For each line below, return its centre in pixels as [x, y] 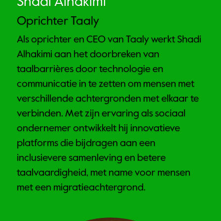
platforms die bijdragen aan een [86, 144]
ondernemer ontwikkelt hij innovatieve [98, 129]
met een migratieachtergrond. [81, 188]
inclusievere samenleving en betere [91, 159]
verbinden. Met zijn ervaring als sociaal [101, 114]
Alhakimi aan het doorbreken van [88, 55]
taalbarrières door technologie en [90, 70]
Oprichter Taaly [58, 21]
